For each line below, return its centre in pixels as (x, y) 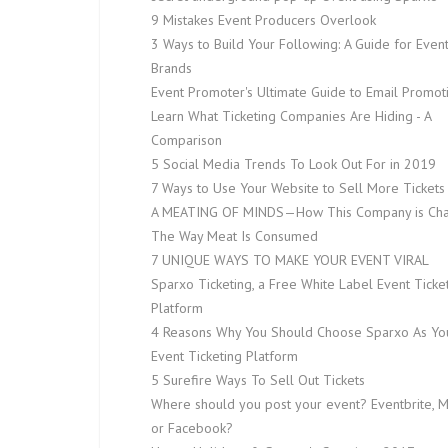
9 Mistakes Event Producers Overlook (263, 20)
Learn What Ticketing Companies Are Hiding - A (291, 116)
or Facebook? (192, 428)
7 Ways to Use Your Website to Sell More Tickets (298, 188)
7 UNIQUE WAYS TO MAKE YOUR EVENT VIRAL (290, 260)
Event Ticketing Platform (224, 356)
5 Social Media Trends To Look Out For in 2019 (293, 164)
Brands (171, 68)
